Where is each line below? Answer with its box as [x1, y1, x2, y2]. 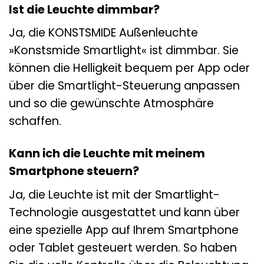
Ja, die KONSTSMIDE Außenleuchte [9, 25, 198, 41]
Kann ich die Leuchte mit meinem [9, 146, 205, 162]
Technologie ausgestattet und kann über [9, 204, 240, 220]
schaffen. [9, 113, 61, 130]
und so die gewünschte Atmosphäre [9, 95, 214, 112]
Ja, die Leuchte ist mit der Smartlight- [9, 186, 220, 203]
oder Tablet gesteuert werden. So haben [9, 239, 237, 256]
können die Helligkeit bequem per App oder [9, 60, 250, 77]
